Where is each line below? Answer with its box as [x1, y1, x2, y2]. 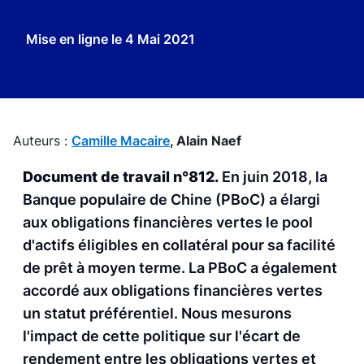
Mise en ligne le [26, 31, 125, 47]
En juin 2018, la [219, 168, 327, 186]
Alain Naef [176, 132, 241, 149]
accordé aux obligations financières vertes [23, 282, 323, 300]
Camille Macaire [71, 132, 170, 149]
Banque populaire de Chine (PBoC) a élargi [23, 191, 320, 209]
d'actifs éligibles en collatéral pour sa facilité [23, 236, 336, 254]
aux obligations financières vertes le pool [23, 214, 313, 232]
